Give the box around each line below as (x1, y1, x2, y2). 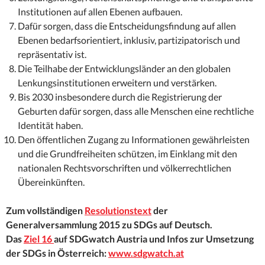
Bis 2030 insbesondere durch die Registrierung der (18, 91, 222, 103)
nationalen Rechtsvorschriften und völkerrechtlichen (18, 162, 231, 174)
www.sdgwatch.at (108, 247, 184, 259)
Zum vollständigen (6, 205, 85, 216)
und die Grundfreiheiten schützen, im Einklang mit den (18, 148, 237, 160)
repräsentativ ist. (18, 49, 86, 60)
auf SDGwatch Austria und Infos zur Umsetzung (54, 233, 254, 245)
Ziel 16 (24, 233, 54, 245)
